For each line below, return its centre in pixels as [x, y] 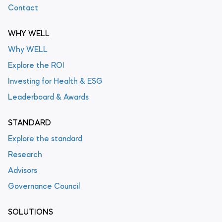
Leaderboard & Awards [48, 98]
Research [25, 155]
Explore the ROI [36, 66]
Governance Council [44, 187]
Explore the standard [45, 139]
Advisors [23, 171]
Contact [23, 9]
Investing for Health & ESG [55, 82]
